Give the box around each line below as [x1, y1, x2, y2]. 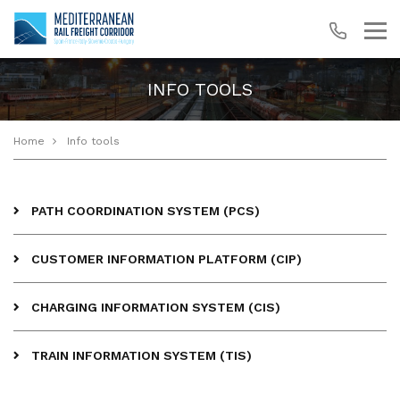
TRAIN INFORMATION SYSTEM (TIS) [31, 347, 252, 362]
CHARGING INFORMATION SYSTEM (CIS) [31, 299, 280, 314]
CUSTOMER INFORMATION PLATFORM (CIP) [31, 251, 302, 266]
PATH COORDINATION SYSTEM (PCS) [31, 203, 260, 218]
